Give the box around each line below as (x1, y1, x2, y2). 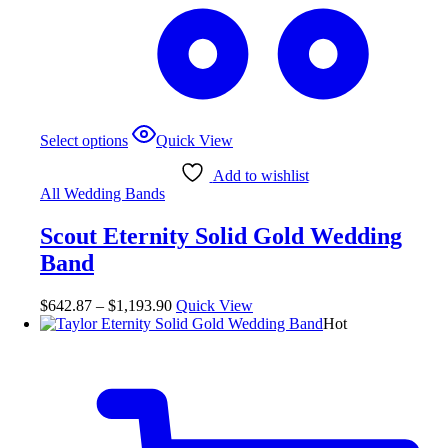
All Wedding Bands (40, 184, 165, 202)
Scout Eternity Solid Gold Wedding (40, 222, 402, 249)
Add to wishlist (212, 166, 309, 184)
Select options (40, 131, 128, 149)
